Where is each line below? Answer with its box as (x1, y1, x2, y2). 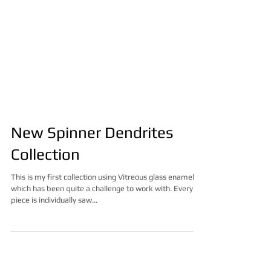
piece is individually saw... (11, 217, 97, 226)
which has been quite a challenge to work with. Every (11, 205, 193, 215)
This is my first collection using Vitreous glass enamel (11, 194, 194, 203)
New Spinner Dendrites (11, 145, 174, 163)
